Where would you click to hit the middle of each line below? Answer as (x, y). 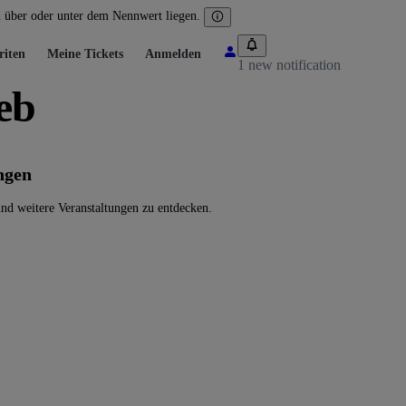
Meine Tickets (85, 53)
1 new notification (289, 64)
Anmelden (173, 53)
